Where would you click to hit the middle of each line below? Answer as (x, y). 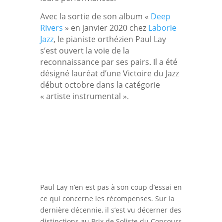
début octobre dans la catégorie (100, 84)
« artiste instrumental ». (84, 96)
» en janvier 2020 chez (105, 28)
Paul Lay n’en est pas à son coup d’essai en (111, 187)
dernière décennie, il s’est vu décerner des (111, 210)
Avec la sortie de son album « (95, 16)
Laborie (162, 28)
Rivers (51, 28)
